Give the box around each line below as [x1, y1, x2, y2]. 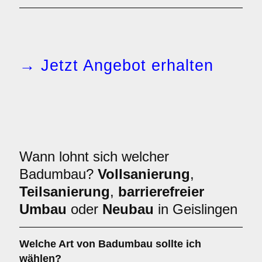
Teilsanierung [19, 184, 110, 199]
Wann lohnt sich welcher [19, 149, 169, 164]
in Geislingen [154, 201, 237, 217]
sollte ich [153, 238, 201, 250]
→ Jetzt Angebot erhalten [19, 57, 213, 74]
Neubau [102, 201, 154, 217]
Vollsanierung [98, 166, 190, 182]
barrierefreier [118, 184, 204, 199]
